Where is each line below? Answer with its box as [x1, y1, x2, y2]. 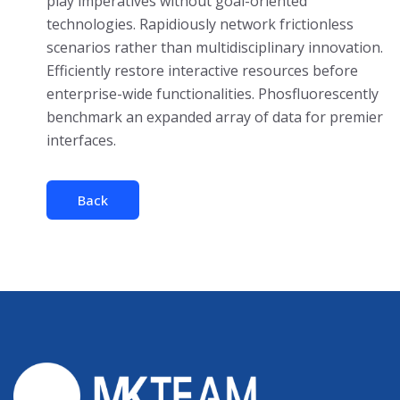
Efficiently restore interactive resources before [46, 61, 358, 80]
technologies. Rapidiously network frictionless [46, 14, 354, 34]
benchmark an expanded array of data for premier [46, 107, 383, 127]
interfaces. [46, 130, 116, 150]
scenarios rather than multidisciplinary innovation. [46, 37, 383, 57]
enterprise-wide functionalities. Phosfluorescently [46, 84, 379, 104]
